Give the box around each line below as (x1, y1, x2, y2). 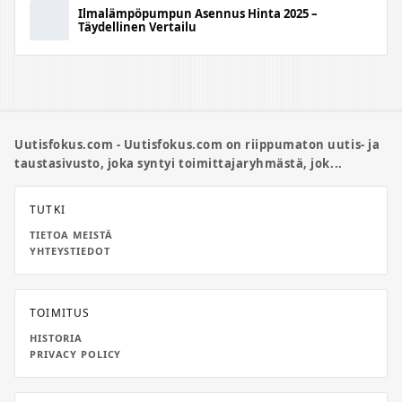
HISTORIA (30, 331, 83, 345)
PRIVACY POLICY (30, 347, 122, 361)
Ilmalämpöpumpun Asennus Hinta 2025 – (78, 5, 318, 22)
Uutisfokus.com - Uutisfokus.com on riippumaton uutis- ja (14, 136, 380, 153)
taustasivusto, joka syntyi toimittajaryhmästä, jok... (14, 155, 343, 171)
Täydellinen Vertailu (78, 19, 197, 35)
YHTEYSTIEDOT (30, 244, 110, 258)
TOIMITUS (30, 305, 91, 320)
